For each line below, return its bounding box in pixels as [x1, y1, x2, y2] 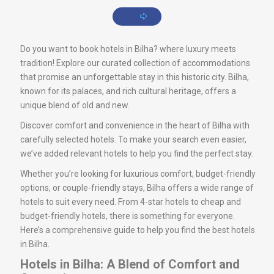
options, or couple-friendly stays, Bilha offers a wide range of [20, 182, 254, 193]
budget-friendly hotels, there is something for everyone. [20, 210, 235, 221]
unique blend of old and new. [20, 100, 130, 110]
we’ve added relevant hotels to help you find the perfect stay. [20, 148, 253, 158]
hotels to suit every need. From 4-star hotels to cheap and [20, 196, 241, 207]
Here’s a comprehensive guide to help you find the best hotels [20, 224, 255, 235]
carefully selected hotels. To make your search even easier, [20, 134, 246, 144]
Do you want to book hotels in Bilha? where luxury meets [20, 43, 236, 54]
